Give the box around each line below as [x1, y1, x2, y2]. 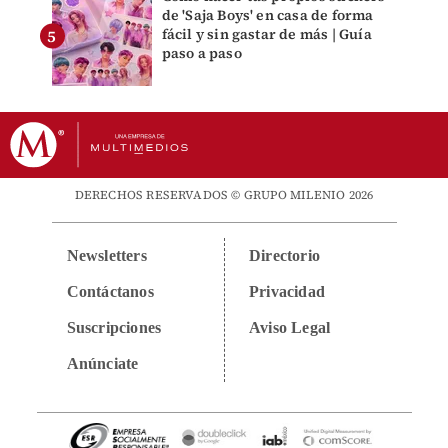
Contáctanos [66, 282, 154, 300]
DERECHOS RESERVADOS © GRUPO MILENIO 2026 [74, 186, 374, 203]
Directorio [249, 246, 320, 264]
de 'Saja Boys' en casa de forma [161, 4, 374, 25]
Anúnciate [66, 354, 139, 372]
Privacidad [249, 282, 325, 300]
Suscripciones [66, 318, 162, 336]
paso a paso [161, 42, 242, 63]
